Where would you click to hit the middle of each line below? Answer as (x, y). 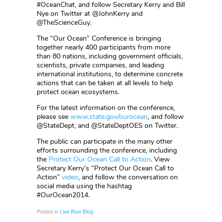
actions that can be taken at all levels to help (105, 83)
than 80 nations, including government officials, (110, 56)
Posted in (48, 212)
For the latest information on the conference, (106, 108)
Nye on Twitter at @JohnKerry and (90, 14)
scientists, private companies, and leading (100, 65)
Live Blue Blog (77, 212)
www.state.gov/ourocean (109, 117)
